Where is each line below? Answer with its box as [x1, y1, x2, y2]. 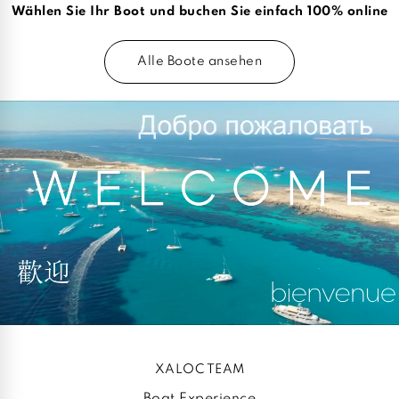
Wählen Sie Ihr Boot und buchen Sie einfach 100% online [11, 5, 388, 19]
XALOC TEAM [154, 362, 245, 376]
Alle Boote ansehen [137, 54, 262, 68]
